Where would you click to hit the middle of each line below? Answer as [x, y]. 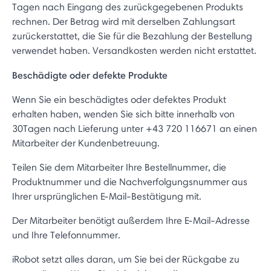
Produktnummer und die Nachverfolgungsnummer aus [130, 182]
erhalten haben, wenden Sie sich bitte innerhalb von [123, 114]
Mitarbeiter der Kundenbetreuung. [86, 143]
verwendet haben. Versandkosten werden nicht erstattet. [134, 51]
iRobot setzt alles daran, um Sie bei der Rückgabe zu [126, 259]
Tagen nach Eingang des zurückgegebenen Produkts [128, 7]
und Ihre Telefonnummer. [66, 235]
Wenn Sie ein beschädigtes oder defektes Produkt [119, 100]
